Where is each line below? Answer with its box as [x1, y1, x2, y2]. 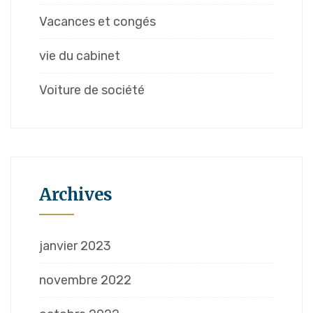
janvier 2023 [39, 238, 111, 254]
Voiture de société [39, 82, 145, 99]
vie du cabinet [39, 48, 120, 64]
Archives [39, 184, 112, 206]
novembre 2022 [39, 272, 131, 289]
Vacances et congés [39, 14, 156, 30]
